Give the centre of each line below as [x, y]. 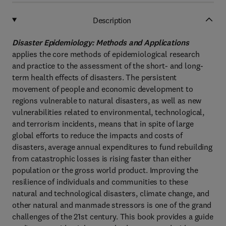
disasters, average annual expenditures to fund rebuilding [112, 147]
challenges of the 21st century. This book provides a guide [113, 216]
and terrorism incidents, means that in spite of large [103, 124]
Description [112, 20]
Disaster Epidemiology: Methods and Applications [101, 43]
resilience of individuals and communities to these [100, 182]
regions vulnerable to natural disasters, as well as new [107, 100]
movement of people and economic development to [103, 89]
